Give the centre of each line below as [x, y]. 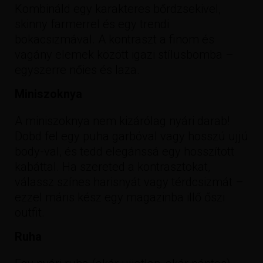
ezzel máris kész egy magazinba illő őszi [120, 197]
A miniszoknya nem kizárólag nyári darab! [122, 121]
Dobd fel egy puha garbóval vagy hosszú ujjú [131, 136]
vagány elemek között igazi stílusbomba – [124, 54]
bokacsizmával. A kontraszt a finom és [114, 39]
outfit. [30, 212]
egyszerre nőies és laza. [77, 70]
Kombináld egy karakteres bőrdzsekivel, [118, 9]
